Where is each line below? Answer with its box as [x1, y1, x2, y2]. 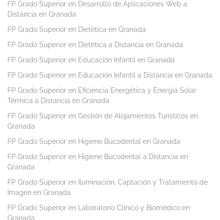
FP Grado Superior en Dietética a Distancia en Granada [7, 41, 183, 49]
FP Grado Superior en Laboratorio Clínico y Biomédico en [7, 204, 190, 212]
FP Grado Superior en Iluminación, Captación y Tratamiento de [7, 178, 208, 187]
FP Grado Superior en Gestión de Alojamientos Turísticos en [7, 112, 198, 120]
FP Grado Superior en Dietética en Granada [7, 26, 146, 34]
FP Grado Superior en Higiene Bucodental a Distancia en [7, 153, 188, 161]
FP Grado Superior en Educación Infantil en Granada [7, 56, 175, 64]
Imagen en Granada [7, 189, 71, 197]
